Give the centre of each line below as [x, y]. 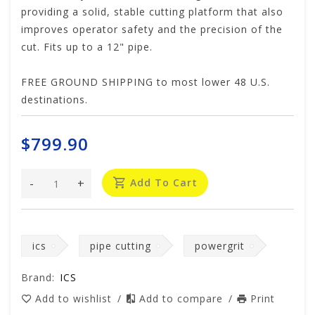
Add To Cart [164, 183]
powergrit [220, 246]
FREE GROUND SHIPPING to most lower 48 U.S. [146, 82]
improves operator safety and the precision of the [152, 30]
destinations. [54, 100]
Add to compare [183, 299]
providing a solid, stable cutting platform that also [152, 12]
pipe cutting [121, 246]
